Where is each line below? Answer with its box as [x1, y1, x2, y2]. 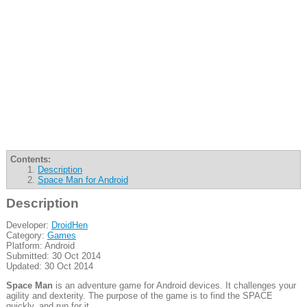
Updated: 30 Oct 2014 [5, 260, 93, 271]
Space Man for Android [37, 174, 128, 185]
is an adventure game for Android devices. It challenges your [52, 280, 296, 291]
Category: [5, 230, 47, 241]
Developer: [5, 219, 51, 230]
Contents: [10, 153, 51, 164]
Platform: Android [5, 240, 75, 251]
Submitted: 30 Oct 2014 [5, 250, 101, 261]
